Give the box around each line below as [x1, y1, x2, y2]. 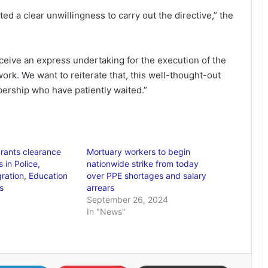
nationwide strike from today [87, 159, 199, 169]
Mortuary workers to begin [87, 147, 191, 157]
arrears [87, 182, 115, 193]
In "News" [87, 206, 126, 217]
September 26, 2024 [87, 194, 169, 205]
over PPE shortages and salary [87, 170, 207, 181]
